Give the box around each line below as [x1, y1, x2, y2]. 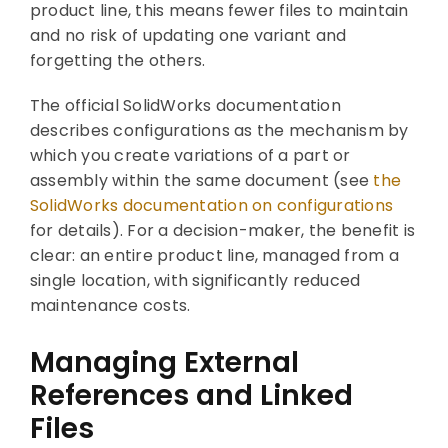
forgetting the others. [29, 48, 206, 72]
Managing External [29, 342, 299, 382]
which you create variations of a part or [29, 143, 351, 167]
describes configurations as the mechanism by [29, 118, 409, 142]
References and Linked [29, 375, 353, 415]
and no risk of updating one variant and [29, 23, 347, 47]
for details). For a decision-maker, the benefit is [29, 218, 415, 242]
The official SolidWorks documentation [29, 93, 341, 117]
